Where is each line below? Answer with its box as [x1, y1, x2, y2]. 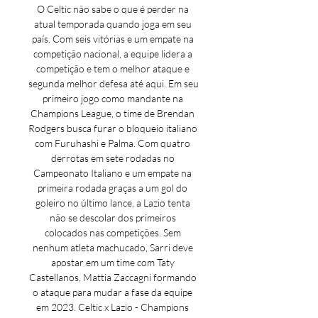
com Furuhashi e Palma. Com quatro [35, 137, 190, 149]
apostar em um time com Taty [50, 256, 175, 268]
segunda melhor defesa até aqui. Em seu [28, 77, 199, 89]
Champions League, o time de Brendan [31, 107, 194, 119]
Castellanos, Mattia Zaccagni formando [28, 271, 197, 283]
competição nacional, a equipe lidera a [33, 48, 192, 60]
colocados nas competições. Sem [44, 226, 181, 238]
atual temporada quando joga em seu [33, 18, 192, 30]
